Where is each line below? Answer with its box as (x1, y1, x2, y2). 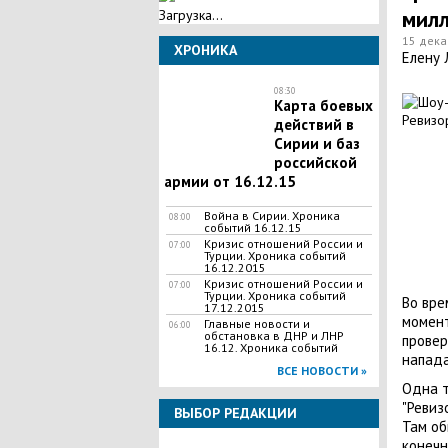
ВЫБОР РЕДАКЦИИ (173, 404, 297, 422)
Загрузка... (158, 6, 223, 24)
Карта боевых (273, 96, 373, 115)
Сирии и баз (273, 134, 360, 153)
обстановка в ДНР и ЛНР (203, 328, 344, 343)
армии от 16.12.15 (163, 172, 296, 191)
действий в (273, 115, 354, 134)
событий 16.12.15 (203, 220, 302, 235)
